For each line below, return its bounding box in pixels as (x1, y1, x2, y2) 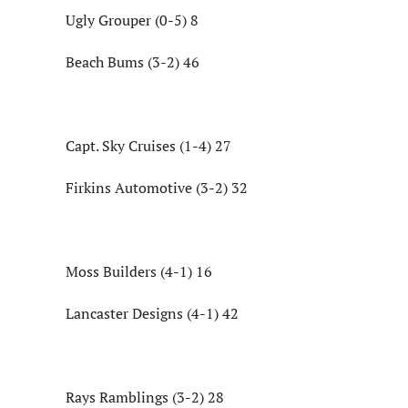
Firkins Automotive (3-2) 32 (66, 178, 248, 199)
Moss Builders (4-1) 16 (66, 261, 212, 282)
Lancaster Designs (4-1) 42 (66, 303, 239, 324)
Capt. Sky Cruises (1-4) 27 (66, 136, 231, 157)
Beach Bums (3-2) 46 (66, 52, 199, 73)
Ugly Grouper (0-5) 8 (66, 10, 199, 31)
